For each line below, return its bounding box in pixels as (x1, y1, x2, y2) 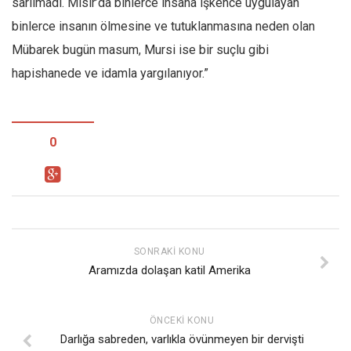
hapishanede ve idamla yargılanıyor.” (12, 66, 208, 81)
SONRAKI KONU (133, 246, 205, 258)
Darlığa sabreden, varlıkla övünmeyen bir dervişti (60, 332, 304, 347)
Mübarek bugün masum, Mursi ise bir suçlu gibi (12, 42, 269, 58)
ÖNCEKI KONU (149, 315, 215, 327)
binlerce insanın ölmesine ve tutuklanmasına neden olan (12, 19, 315, 34)
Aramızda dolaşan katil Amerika (88, 263, 251, 278)
